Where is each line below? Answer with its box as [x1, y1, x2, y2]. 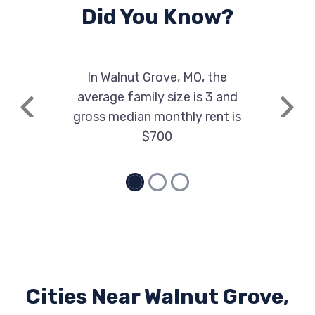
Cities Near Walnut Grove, [26, 284, 289, 309]
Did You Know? [82, 4, 233, 30]
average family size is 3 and [77, 89, 238, 105]
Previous [26, 108, 72, 122]
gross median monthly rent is [73, 109, 242, 124]
